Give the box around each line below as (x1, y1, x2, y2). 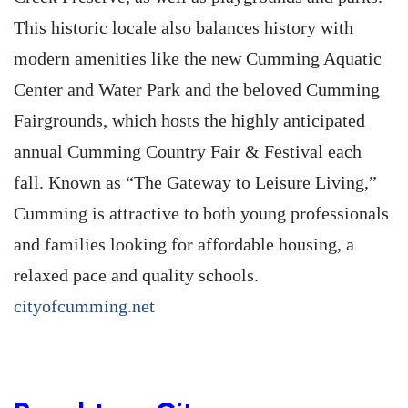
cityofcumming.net (14, 296, 155, 316)
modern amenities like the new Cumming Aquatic (14, 48, 382, 68)
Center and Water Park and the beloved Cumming (14, 79, 380, 99)
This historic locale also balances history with (14, 17, 353, 37)
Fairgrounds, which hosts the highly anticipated (14, 110, 365, 130)
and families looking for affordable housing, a (14, 234, 354, 254)
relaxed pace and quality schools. (14, 265, 259, 285)
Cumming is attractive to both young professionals (14, 203, 389, 223)
